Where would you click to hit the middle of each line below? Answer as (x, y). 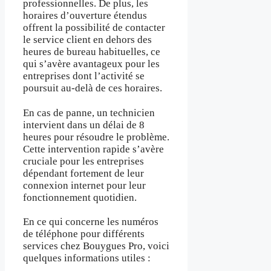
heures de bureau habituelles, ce (92, 52)
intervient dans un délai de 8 (84, 125)
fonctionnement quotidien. (80, 197)
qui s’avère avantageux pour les (91, 64)
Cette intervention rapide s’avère (93, 149)
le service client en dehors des (87, 40)
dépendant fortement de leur (83, 173)
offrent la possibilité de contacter (94, 28)
